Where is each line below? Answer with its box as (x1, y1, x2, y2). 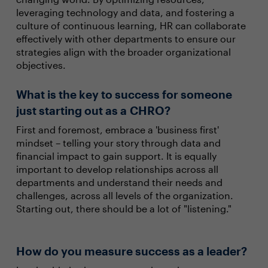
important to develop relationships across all (16, 163, 218, 175)
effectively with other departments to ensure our (16, 33, 236, 44)
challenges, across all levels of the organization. (16, 190, 236, 201)
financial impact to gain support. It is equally (16, 150, 217, 162)
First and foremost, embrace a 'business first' (16, 124, 219, 135)
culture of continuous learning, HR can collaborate (16, 20, 246, 31)
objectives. (16, 59, 66, 71)
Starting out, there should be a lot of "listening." (16, 203, 232, 214)
